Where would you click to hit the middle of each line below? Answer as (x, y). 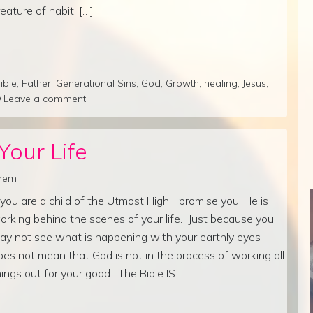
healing (221, 83)
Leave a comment (45, 98)
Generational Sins (96, 83)
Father (36, 83)
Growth (182, 83)
